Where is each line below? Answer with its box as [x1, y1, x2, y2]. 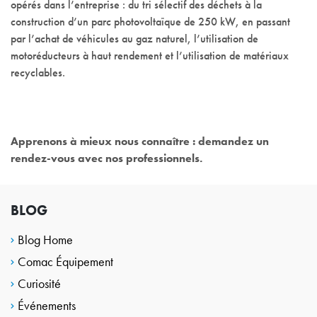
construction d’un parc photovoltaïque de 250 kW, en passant [11, 14, 290, 30]
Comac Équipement [18, 253, 113, 270]
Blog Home [18, 231, 73, 248]
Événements [18, 296, 76, 313]
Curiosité [18, 275, 61, 292]
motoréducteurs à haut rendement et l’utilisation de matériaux [11, 48, 289, 64]
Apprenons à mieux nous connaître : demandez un [11, 134, 269, 149]
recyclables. [11, 65, 65, 81]
